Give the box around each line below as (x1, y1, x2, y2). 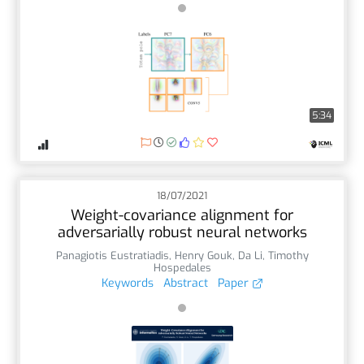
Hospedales (153, 260, 211, 275)
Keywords (101, 275, 154, 291)
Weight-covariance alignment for (71, 205, 293, 225)
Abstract (162, 275, 208, 291)
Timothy (267, 248, 309, 262)
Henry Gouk (174, 248, 232, 262)
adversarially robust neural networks (57, 222, 307, 242)
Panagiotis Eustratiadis (55, 248, 169, 262)
